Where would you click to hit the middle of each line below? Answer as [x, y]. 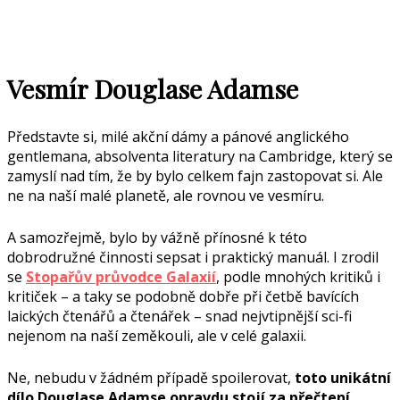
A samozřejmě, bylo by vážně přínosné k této [157, 237]
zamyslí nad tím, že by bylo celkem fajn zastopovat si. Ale [195, 175]
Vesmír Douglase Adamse [153, 88]
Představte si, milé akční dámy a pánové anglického [178, 136]
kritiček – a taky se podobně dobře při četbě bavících [183, 296]
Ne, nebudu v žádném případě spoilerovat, [151, 377]
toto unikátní [343, 377]
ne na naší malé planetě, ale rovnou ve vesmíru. [166, 195]
